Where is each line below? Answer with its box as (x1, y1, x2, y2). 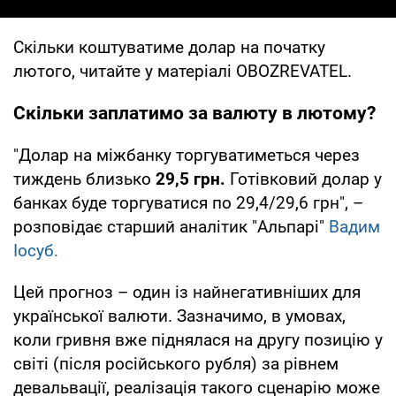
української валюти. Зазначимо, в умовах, (13, 305, 346, 326)
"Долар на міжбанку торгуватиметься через (13, 144, 360, 165)
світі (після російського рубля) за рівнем (13, 353, 339, 374)
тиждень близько (13, 168, 156, 189)
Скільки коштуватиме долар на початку (13, 36, 325, 57)
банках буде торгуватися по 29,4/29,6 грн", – (13, 192, 363, 213)
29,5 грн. (156, 168, 225, 189)
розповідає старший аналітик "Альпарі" (13, 216, 329, 237)
